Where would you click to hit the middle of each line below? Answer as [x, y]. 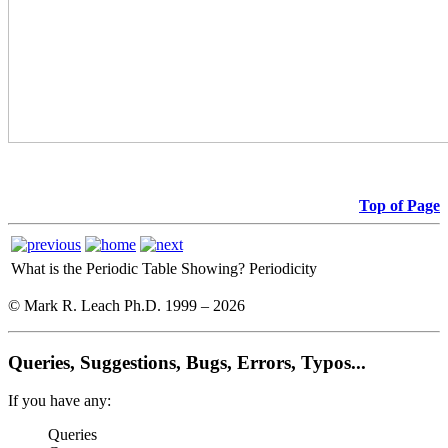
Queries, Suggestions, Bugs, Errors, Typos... [187, 362]
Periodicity [283, 268]
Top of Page [399, 205]
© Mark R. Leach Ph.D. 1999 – [110, 305]
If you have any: [59, 401]
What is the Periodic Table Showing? [128, 268]
